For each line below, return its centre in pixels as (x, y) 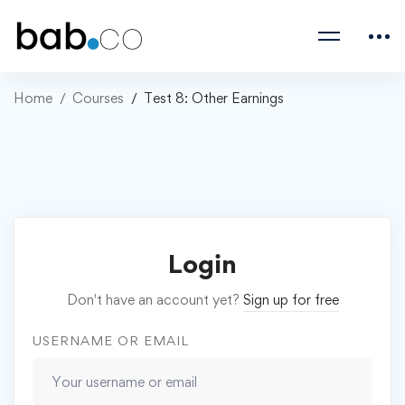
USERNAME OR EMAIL (111, 340)
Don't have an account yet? (155, 300)
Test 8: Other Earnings (214, 98)
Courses (98, 98)
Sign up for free (291, 300)
